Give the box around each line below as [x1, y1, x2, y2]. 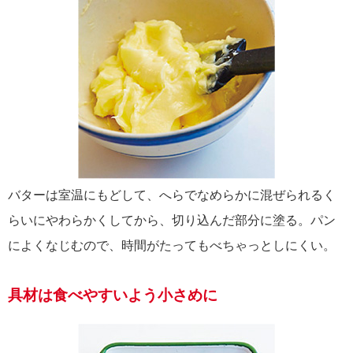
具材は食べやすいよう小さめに [8, 287, 217, 304]
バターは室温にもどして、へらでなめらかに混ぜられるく [8, 188, 336, 203]
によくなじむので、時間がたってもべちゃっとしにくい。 [8, 239, 336, 253]
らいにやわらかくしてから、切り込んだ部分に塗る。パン [8, 214, 336, 228]
